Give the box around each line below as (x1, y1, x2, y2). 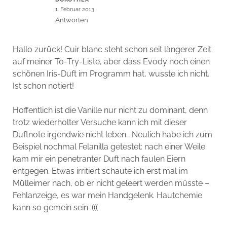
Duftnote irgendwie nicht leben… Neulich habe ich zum (12, 130, 212, 140)
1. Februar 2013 (55, 6, 94, 13)
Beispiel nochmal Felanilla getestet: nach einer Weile (12, 142, 205, 152)
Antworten (55, 16, 88, 24)
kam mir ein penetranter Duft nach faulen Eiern (12, 154, 185, 164)
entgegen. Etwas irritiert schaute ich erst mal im (12, 166, 188, 176)
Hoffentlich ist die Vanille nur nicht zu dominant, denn (12, 105, 208, 116)
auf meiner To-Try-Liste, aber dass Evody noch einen (12, 57, 210, 67)
